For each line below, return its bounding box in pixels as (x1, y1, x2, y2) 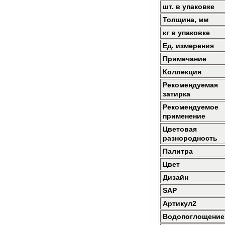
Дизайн (163, 173, 188, 181)
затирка (163, 90, 190, 98)
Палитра (163, 147, 193, 155)
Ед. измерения (163, 42, 214, 50)
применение (163, 112, 205, 120)
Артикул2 (163, 199, 196, 207)
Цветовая (163, 125, 197, 133)
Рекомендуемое (163, 103, 218, 111)
